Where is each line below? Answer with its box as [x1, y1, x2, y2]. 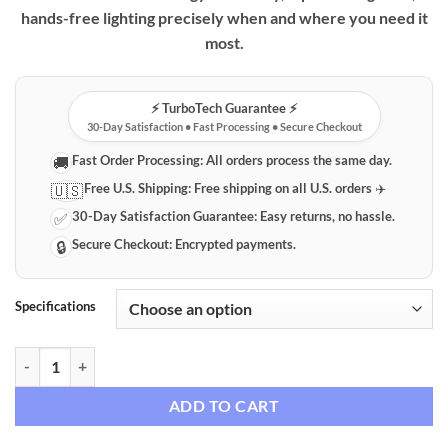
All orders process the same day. [203, 151, 393, 168]
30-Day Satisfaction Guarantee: [72, 207, 258, 224]
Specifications [15, 297, 96, 314]
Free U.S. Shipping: [84, 179, 192, 196]
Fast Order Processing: [72, 151, 204, 168]
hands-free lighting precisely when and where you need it [20, 7, 428, 27]
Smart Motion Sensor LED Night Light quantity [14, 348, 302, 366]
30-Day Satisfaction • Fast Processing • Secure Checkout [86, 119, 362, 133]
